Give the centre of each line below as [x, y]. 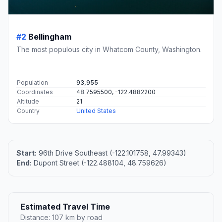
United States [96, 111]
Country [28, 111]
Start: [27, 153]
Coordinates [35, 92]
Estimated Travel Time [65, 207]
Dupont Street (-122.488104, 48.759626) [99, 163]
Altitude [28, 102]
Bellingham [50, 37]
